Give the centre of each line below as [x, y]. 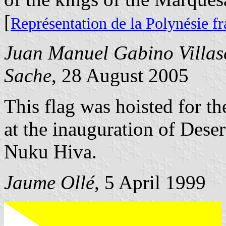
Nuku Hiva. [50, 152]
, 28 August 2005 [120, 76]
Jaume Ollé [49, 183]
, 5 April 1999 [150, 183]
